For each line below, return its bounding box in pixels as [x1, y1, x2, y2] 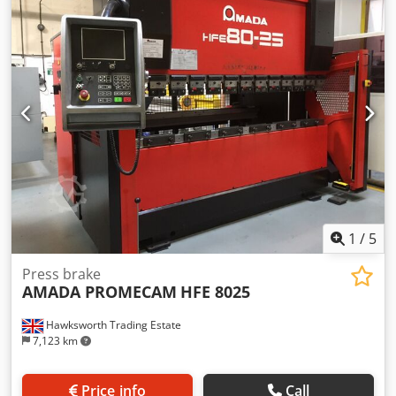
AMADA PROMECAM [22, 280, 177, 302]
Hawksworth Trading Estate [43, 316, 181, 332]
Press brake [22, 263, 101, 284]
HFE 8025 [180, 280, 250, 302]
